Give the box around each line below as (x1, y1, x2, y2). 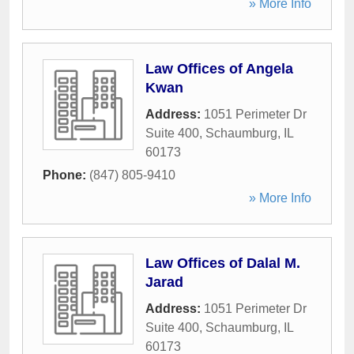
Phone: (43, 168, 89, 182)
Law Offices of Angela (145, 61, 293, 77)
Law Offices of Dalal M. (145, 255, 300, 271)
